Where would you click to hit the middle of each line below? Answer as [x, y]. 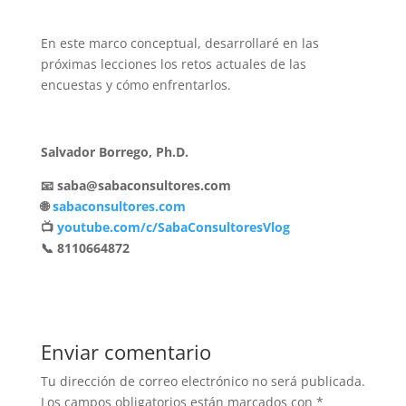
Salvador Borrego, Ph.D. [114, 152]
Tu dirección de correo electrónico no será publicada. [203, 381]
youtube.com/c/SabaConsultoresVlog [173, 227]
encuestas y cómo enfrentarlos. [135, 85]
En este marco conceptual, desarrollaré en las [179, 43]
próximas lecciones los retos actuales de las [173, 64]
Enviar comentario [126, 352]
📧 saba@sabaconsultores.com [135, 185]
